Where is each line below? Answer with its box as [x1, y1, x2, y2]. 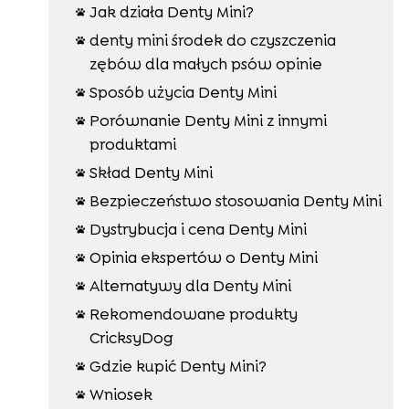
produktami [89, 133, 176, 154]
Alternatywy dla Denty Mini [89, 275, 291, 296]
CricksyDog [89, 327, 173, 348]
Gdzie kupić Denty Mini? [89, 355, 267, 376]
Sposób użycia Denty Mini [89, 81, 277, 102]
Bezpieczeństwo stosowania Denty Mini [89, 190, 382, 211]
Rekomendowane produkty [89, 303, 298, 324]
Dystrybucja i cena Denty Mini [89, 218, 307, 239]
